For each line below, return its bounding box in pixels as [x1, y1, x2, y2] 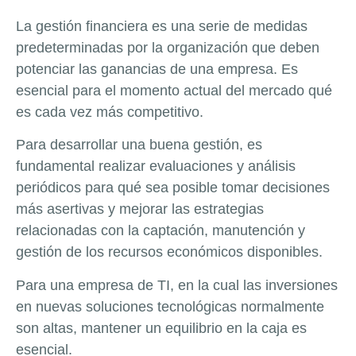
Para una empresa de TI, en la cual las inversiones [16, 277, 338, 293]
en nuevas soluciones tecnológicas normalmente [16, 298, 324, 315]
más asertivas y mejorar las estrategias [16, 201, 264, 218]
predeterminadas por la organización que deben [16, 39, 319, 56]
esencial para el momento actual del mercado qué [16, 82, 332, 99]
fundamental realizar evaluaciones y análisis [16, 158, 296, 175]
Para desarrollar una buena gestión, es [16, 137, 262, 153]
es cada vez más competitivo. [16, 103, 203, 120]
